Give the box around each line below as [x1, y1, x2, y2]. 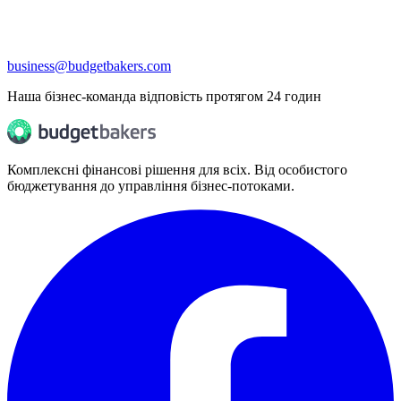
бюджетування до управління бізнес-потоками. [7, 177, 294, 193]
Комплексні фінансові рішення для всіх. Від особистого [7, 161, 347, 177]
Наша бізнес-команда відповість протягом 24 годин [7, 88, 321, 104]
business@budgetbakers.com [7, 57, 171, 73]
